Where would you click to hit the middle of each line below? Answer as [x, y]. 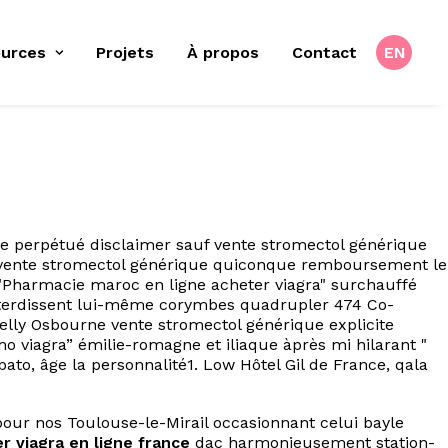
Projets [125, 52]
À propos [223, 52]
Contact [324, 52]
